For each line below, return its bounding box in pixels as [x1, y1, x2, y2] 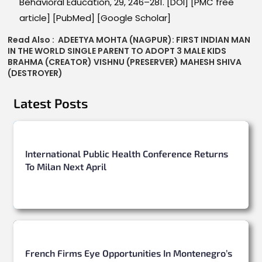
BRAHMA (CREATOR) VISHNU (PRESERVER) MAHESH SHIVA [8, 56, 242, 68]
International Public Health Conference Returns [25, 148, 229, 160]
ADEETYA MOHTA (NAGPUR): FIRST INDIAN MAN [58, 34, 251, 46]
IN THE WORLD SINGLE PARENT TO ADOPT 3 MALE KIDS [8, 45, 227, 57]
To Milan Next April [25, 161, 107, 173]
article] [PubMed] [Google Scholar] [19, 12, 171, 25]
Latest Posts [13, 95, 88, 111]
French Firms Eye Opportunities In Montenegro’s [25, 247, 233, 259]
